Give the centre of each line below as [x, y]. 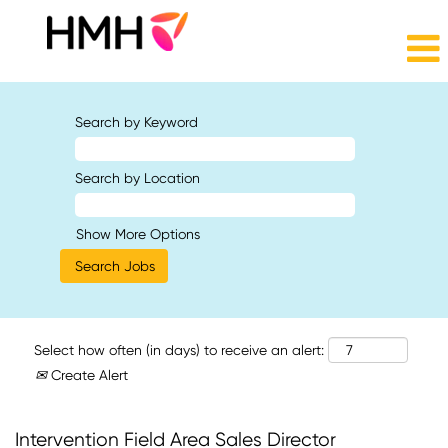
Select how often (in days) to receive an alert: [179, 350]
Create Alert [87, 375]
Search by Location [137, 178]
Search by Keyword [136, 122]
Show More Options [138, 234]
